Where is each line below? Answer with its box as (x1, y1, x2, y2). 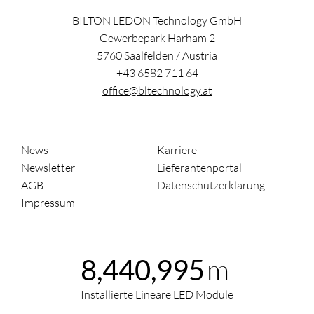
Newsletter (21, 161, 75, 175)
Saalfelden (124, 48, 174, 62)
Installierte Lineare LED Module (81, 287, 233, 301)
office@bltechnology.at (102, 83, 212, 97)
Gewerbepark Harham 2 (99, 31, 215, 45)
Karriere (157, 143, 197, 157)
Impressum (21, 196, 75, 210)
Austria (182, 48, 217, 62)
